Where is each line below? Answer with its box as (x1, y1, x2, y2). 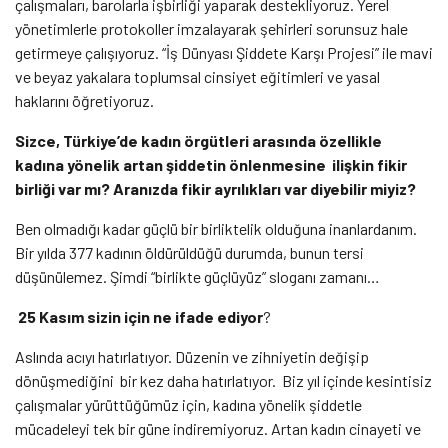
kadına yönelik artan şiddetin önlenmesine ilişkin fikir (15, 154, 407, 174)
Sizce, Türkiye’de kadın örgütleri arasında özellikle (15, 130, 382, 150)
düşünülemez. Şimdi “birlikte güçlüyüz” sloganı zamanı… (15, 266, 380, 286)
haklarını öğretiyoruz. (15, 90, 157, 110)
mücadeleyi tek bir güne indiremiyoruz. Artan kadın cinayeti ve (15, 418, 421, 438)
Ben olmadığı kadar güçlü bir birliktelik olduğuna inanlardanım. (15, 218, 417, 238)
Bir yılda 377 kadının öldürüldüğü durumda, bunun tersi (15, 242, 364, 262)
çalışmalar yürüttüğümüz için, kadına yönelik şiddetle (15, 394, 362, 414)
